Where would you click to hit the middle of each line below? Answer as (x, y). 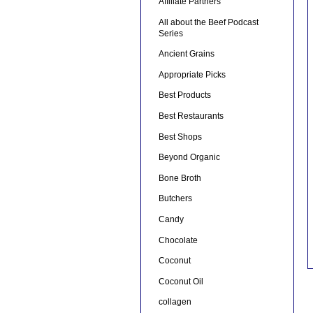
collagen (175, 302)
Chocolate (178, 240)
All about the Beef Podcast (208, 22)
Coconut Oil (181, 281)
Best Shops (180, 137)
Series (170, 33)
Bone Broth (180, 178)
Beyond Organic (189, 158)
